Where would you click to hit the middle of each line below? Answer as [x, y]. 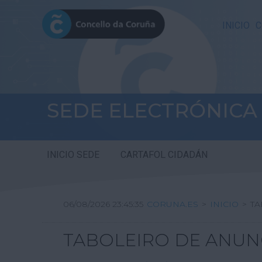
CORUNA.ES [173, 204]
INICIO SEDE [73, 155]
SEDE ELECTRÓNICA [152, 111]
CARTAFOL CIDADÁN [164, 155]
